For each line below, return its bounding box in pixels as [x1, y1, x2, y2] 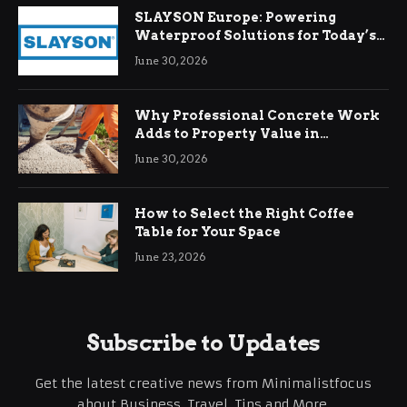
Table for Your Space [134, 223, 281, 239]
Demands [134, 45, 202, 61]
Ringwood [134, 144, 209, 159]
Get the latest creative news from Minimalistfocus [35, 374, 372, 392]
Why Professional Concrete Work [134, 107, 380, 123]
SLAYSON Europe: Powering [134, 9, 336, 25]
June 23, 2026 [134, 249, 206, 263]
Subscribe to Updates [85, 329, 322, 356]
